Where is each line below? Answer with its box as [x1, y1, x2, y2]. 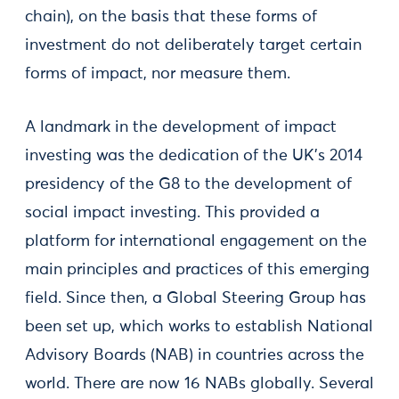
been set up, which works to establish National [25, 318, 373, 335]
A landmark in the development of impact [25, 118, 337, 135]
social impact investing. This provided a [25, 204, 320, 221]
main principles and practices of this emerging [25, 261, 370, 278]
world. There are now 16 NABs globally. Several [25, 375, 374, 392]
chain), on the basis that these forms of [25, 8, 317, 25]
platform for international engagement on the [25, 232, 367, 249]
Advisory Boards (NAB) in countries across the [25, 346, 364, 363]
